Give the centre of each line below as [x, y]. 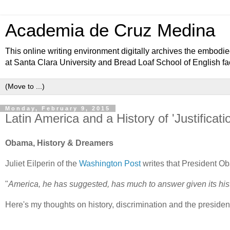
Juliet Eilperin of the [42, 163]
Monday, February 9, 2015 [58, 108]
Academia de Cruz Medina [110, 30]
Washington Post [110, 163]
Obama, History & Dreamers [59, 143]
